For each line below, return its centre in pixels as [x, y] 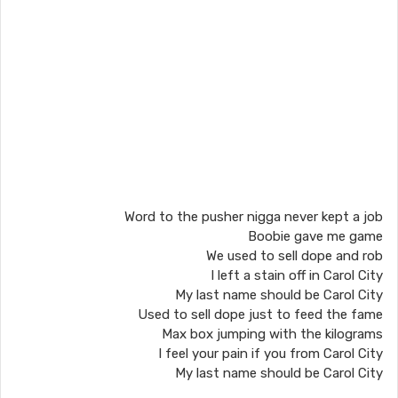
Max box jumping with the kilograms [272, 334]
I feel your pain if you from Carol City [271, 354]
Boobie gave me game [315, 236]
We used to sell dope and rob [295, 256]
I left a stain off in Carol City [297, 275]
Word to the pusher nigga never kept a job [254, 217]
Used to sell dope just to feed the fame [260, 314]
